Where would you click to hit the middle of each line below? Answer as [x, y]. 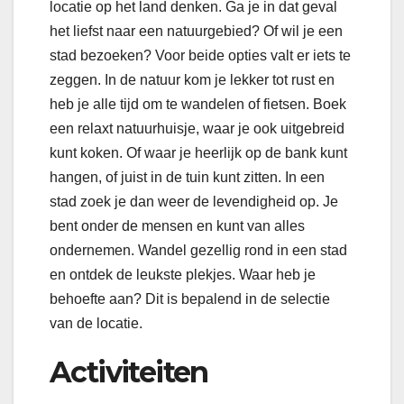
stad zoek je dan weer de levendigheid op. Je [194, 201]
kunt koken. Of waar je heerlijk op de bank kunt [198, 152]
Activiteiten [129, 372]
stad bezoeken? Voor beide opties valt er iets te [200, 55]
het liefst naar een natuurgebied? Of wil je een [196, 31]
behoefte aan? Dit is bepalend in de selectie [190, 298]
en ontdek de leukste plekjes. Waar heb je [183, 274]
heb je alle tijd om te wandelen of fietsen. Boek [198, 104]
